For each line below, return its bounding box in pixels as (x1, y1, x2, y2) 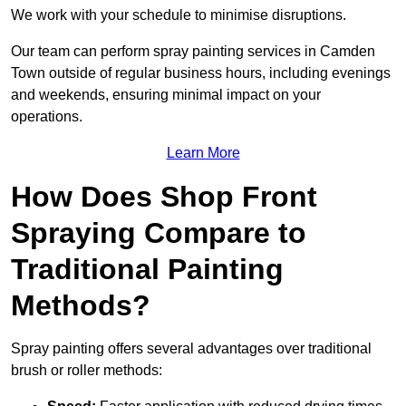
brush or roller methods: (11, 362, 162, 379)
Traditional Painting (11, 253, 284, 286)
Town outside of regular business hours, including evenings (11, 65, 391, 82)
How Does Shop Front (11, 180, 317, 214)
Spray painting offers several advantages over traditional (11, 341, 372, 357)
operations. (11, 109, 82, 125)
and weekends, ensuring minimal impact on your (11, 87, 321, 103)
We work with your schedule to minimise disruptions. (11, 7, 346, 24)
